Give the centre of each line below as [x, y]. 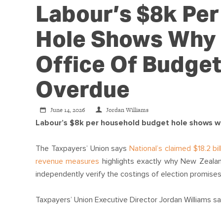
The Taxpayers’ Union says [83, 148]
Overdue [83, 90]
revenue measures [68, 161]
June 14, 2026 [71, 110]
